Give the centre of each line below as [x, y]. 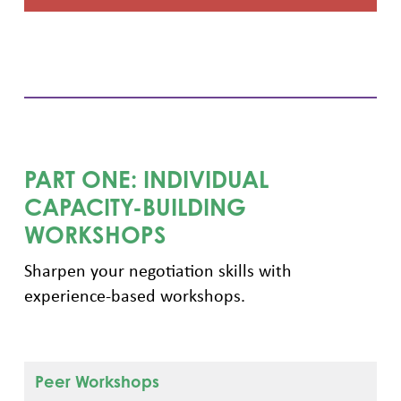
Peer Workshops [97, 381]
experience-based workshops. [134, 294]
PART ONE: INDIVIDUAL [146, 179]
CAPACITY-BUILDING [135, 206]
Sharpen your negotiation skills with [158, 269]
